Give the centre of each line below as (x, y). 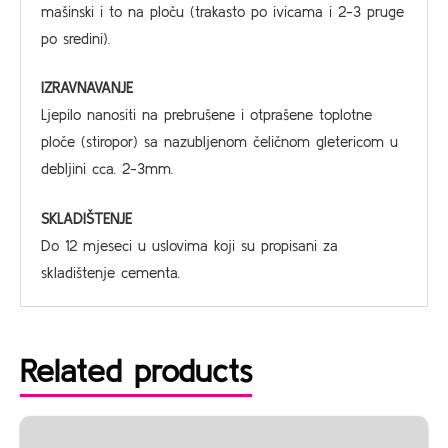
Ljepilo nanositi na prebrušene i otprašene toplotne (206, 114)
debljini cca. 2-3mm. (107, 168)
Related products (136, 370)
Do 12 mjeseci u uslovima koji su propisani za (189, 245)
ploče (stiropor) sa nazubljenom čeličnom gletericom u (219, 141)
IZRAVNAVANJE (87, 87)
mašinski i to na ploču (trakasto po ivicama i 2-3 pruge (222, 11)
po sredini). (75, 38)
